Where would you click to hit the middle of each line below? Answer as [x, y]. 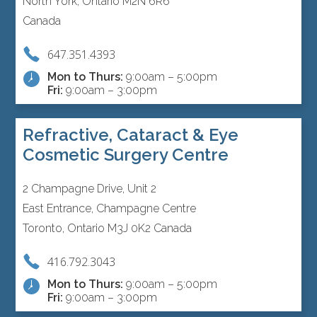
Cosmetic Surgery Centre [126, 155]
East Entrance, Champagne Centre [110, 209]
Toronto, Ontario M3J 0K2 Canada [108, 229]
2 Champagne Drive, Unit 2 [90, 189]
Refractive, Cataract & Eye [131, 135]
